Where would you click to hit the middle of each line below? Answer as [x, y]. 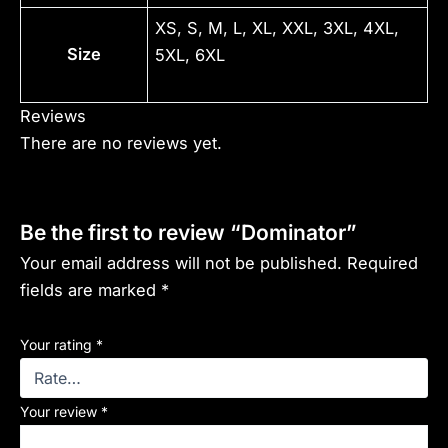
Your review [60, 411]
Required [382, 263]
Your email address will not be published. [181, 263]
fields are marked [90, 290]
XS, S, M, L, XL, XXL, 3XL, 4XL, [277, 28]
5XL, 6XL [190, 55]
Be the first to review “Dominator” [188, 233]
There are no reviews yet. [121, 143]
